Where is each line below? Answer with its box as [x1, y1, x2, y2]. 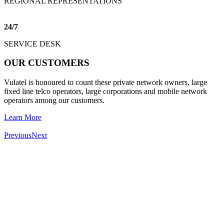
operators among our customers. [4, 96, 104, 105]
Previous [4, 131, 31, 140]
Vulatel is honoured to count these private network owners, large [4, 78, 207, 87]
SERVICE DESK [4, 39, 61, 48]
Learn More [4, 113, 41, 122]
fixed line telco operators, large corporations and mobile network [4, 87, 207, 96]
